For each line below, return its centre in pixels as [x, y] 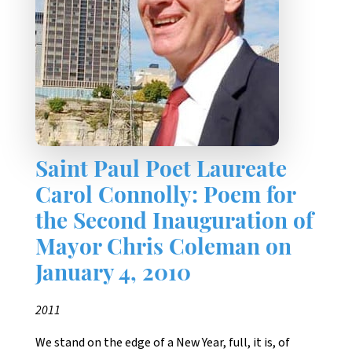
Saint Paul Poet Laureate [161, 172]
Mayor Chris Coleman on [163, 249]
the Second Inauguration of [174, 224]
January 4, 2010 [113, 275]
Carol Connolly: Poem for [165, 198]
